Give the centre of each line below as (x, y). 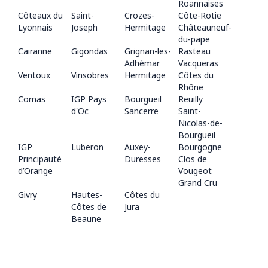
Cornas (32, 99)
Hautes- (87, 195)
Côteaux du (40, 16)
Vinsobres (90, 75)
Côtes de (89, 207)
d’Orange (35, 171)
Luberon (88, 147)
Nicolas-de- (200, 123)
